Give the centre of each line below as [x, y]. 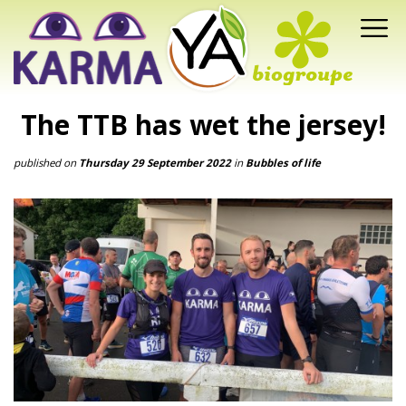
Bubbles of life [283, 163]
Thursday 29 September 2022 [155, 163]
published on [46, 163]
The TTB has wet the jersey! [203, 125]
